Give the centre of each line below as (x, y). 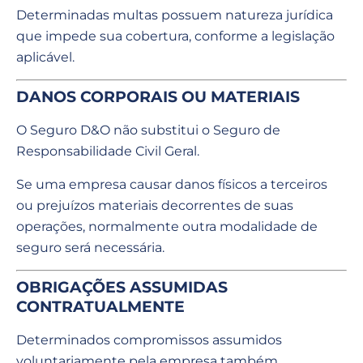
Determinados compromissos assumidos (149, 340)
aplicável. (45, 57)
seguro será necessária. (90, 247)
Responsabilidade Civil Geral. (108, 152)
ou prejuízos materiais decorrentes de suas (155, 205)
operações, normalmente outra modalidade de (167, 226)
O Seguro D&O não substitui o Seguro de (148, 130)
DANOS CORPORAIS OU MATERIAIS (158, 97)
